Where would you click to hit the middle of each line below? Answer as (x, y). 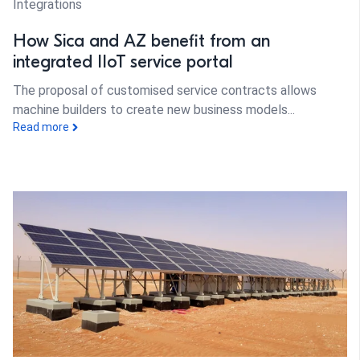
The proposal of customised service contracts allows (165, 91)
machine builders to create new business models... (154, 110)
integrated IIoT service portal (123, 62)
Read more (41, 127)
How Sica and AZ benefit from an (141, 41)
